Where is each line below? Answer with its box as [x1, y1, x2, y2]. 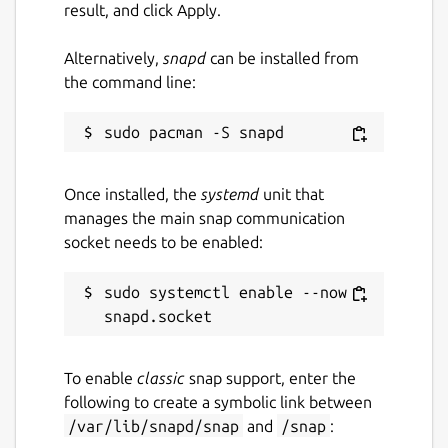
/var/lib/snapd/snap [68, 416, 239, 435]
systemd [201, 184, 259, 203]
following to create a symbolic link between [64, 392, 372, 411]
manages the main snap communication [64, 208, 345, 227]
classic [137, 368, 185, 387]
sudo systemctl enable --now [104, 282, 347, 301]
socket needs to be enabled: [64, 232, 263, 251]
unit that [259, 184, 324, 203]
